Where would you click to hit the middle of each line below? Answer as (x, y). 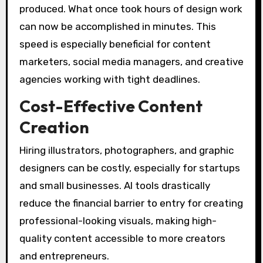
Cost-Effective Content (111, 106)
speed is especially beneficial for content (115, 44)
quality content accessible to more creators (122, 239)
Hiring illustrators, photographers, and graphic (126, 151)
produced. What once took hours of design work (131, 9)
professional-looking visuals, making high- (118, 221)
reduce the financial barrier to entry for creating (131, 203)
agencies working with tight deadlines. (109, 80)
